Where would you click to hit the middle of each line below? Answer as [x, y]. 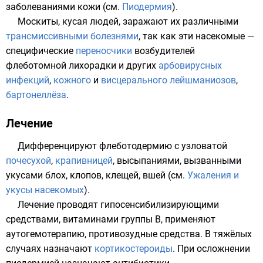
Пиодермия [147, 7]
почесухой [28, 161]
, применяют [188, 219]
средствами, [34, 219]
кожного [72, 80]
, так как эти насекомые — [196, 36]
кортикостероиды [134, 249]
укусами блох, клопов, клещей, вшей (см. [97, 175]
